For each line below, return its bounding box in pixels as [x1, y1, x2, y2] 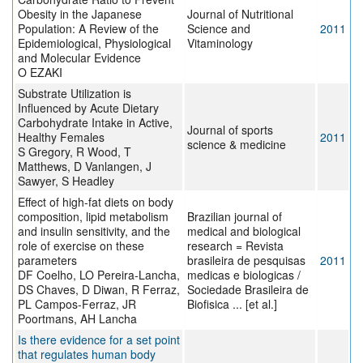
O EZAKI [18, 64, 62, 81]
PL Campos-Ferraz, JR [18, 296, 136, 313]
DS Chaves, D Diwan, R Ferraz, [18, 281, 180, 298]
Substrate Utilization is [18, 85, 131, 102]
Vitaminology [187, 35, 253, 52]
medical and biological [187, 223, 301, 240]
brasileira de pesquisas [187, 252, 305, 269]
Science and [187, 20, 250, 37]
